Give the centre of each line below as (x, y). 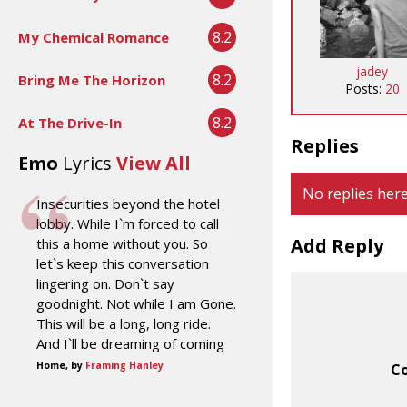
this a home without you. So (122, 243)
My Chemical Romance (94, 37)
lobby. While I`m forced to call (128, 223)
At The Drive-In (70, 122)
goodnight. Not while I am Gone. (136, 303)
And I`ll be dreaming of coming (130, 343)
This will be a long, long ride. (124, 323)
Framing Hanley (124, 365)
